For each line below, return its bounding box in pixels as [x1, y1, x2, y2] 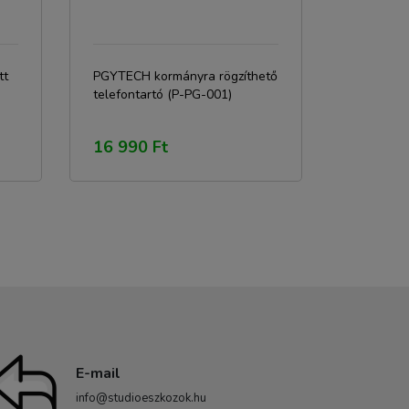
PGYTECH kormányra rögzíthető [93, 68, 278, 85]
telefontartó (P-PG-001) [93, 86, 232, 103]
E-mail [76, 363, 121, 383]
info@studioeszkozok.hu [76, 390, 206, 406]
